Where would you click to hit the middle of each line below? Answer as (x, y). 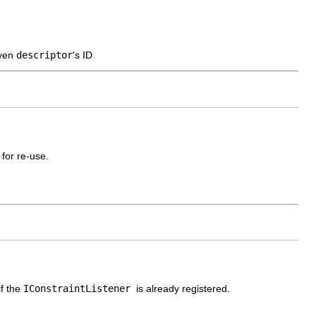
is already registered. (183, 288)
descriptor (44, 55)
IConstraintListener (80, 288)
